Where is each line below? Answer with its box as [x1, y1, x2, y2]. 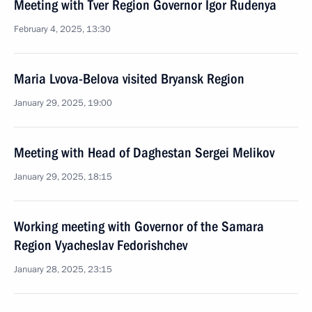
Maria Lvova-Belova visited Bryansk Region [14, 70, 244, 87]
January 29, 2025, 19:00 [14, 97, 112, 109]
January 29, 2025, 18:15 [14, 171, 112, 183]
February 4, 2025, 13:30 [14, 23, 111, 36]
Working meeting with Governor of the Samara [14, 218, 264, 235]
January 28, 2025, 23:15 [14, 263, 112, 276]
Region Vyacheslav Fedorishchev [14, 237, 187, 253]
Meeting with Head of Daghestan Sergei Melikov [14, 144, 274, 161]
